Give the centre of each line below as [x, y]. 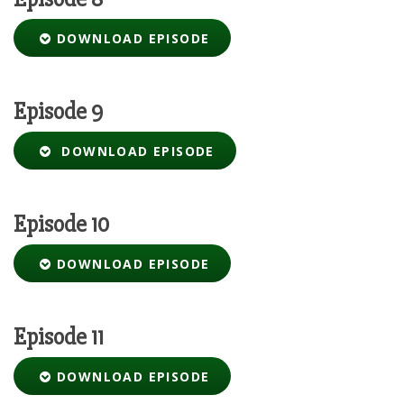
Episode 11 [59, 338]
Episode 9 [58, 112]
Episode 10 [61, 225]
